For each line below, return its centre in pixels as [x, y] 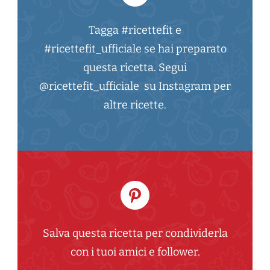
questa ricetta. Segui [135, 68]
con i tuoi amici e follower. [135, 252]
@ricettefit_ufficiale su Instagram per [135, 86]
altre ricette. [135, 105]
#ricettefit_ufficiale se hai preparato [135, 49]
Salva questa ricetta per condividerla [135, 234]
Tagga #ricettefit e [135, 30]
